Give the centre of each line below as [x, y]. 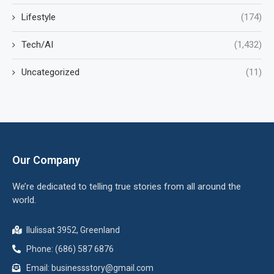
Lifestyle [39, 17]
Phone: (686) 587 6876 [70, 249]
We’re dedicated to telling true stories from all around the [127, 187]
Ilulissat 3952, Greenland [73, 230]
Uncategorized [50, 72]
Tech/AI [37, 45]
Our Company [46, 160]
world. [24, 200]
